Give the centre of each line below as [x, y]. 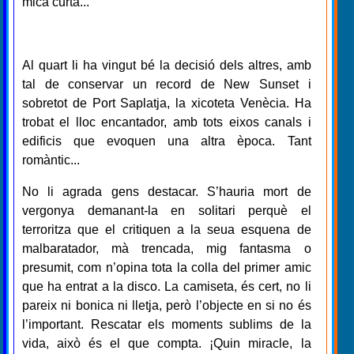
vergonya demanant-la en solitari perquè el [167, 210]
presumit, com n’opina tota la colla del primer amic [167, 267]
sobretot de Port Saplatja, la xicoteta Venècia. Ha [167, 103]
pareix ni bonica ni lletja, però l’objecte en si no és [167, 305]
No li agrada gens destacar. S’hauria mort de [167, 191]
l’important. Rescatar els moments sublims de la [167, 324]
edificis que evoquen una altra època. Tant [167, 141]
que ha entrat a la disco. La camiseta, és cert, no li [167, 286]
